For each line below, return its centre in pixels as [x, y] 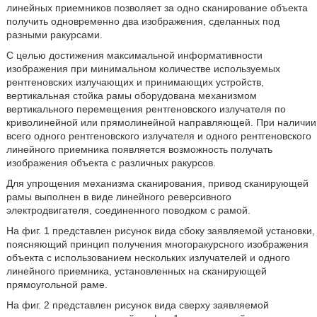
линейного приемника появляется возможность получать [139, 149]
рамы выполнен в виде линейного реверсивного [119, 197]
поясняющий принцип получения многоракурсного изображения [157, 244]
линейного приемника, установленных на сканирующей [136, 271]
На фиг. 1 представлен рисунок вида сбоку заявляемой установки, [160, 231]
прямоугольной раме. [57, 284]
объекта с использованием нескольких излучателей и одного [148, 258]
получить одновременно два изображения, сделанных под [143, 21]
